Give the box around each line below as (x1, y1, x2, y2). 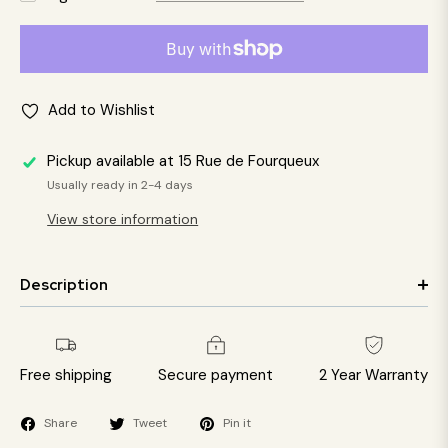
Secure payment (158, 365, 273, 386)
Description (20, 275, 108, 296)
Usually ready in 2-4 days (47, 177, 194, 194)
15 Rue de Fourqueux (178, 151, 320, 172)
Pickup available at (47, 151, 179, 172)
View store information (47, 210, 199, 229)
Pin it (223, 415, 251, 432)
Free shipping (20, 365, 112, 386)
